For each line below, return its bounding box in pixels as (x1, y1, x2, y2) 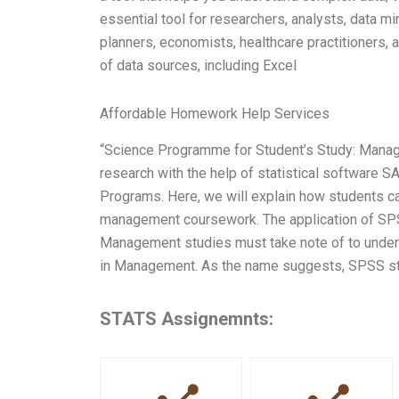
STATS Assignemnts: (100, 307, 273, 330)
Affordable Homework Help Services (100, 104, 330, 122)
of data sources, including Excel (100, 56, 297, 74)
